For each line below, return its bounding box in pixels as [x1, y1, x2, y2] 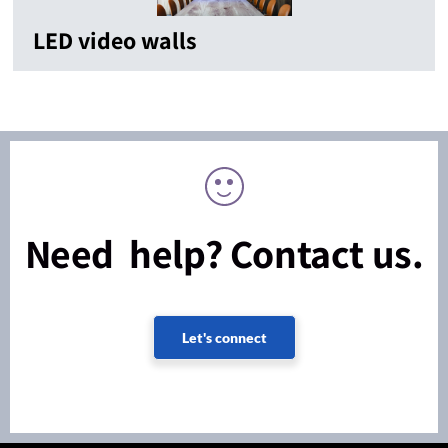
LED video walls [33, 24, 197, 57]
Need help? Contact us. [24, 227, 424, 280]
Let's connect [181, 329, 267, 347]
